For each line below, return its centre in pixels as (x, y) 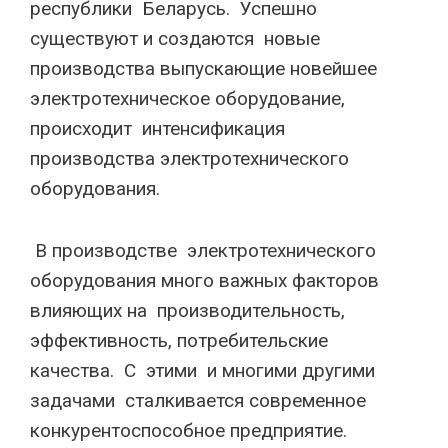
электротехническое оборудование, (187, 98)
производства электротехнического (189, 158)
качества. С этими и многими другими (202, 370)
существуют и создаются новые (175, 38)
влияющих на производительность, (187, 310)
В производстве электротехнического (203, 250)
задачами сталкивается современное (198, 400)
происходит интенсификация (160, 128)
